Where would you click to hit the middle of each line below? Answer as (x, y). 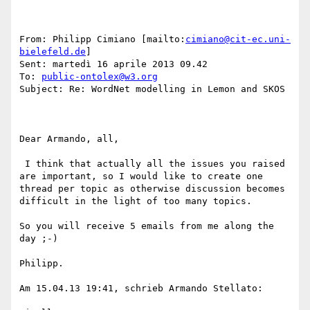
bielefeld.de (53, 52)
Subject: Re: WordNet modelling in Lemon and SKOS (152, 89)
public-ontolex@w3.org (100, 77)
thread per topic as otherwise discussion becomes (152, 189)
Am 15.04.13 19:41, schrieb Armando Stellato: (141, 289)
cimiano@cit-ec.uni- (238, 39)
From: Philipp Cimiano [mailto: (102, 39)
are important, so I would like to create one (141, 176)
